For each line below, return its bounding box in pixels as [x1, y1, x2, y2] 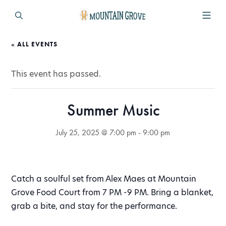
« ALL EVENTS [11, 40, 58, 49]
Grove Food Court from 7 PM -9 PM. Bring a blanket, [11, 187, 214, 199]
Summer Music [67, 100, 159, 121]
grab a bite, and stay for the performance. [11, 200, 178, 212]
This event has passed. [11, 68, 101, 80]
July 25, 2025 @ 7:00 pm [56, 127, 136, 138]
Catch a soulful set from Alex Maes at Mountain [11, 173, 197, 185]
